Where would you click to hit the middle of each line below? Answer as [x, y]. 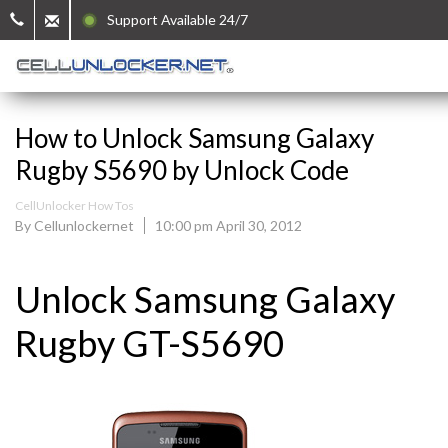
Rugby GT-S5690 [149, 343]
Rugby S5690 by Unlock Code [182, 170]
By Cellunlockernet [74, 225]
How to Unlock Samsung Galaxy [194, 138]
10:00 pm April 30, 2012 [228, 225]
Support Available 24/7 [173, 19]
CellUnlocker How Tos [74, 205]
